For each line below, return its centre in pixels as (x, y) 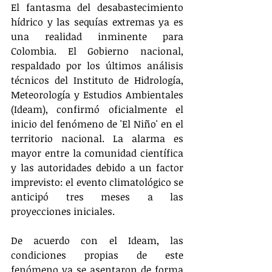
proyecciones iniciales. (63, 211)
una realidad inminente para (97, 36)
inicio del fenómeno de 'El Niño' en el (97, 124)
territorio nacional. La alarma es (97, 138)
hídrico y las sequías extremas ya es (97, 22)
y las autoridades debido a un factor (97, 168)
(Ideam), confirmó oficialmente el (97, 109)
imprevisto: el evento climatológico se (97, 182)
